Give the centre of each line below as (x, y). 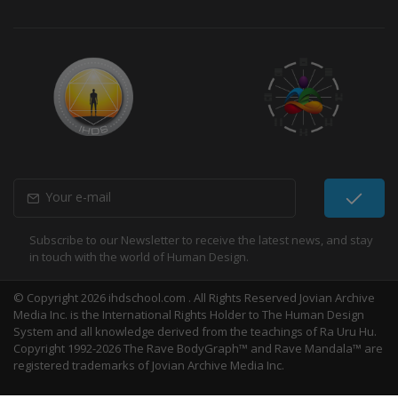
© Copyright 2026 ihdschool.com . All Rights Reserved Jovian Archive (194, 298)
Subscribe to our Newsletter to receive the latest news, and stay (201, 240)
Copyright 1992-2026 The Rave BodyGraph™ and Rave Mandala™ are (198, 349)
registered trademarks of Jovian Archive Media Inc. (149, 366)
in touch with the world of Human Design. (139, 257)
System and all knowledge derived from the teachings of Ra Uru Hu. (195, 332)
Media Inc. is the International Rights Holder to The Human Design (189, 315)
